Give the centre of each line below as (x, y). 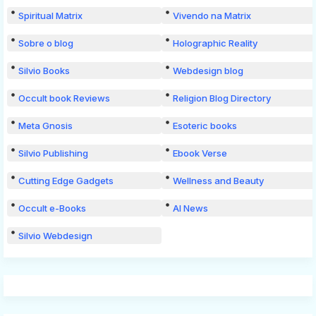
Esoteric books (205, 125)
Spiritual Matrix (50, 15)
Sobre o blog (46, 43)
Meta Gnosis (45, 125)
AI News (190, 208)
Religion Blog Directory (222, 98)
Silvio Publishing (53, 153)
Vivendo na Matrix (212, 15)
